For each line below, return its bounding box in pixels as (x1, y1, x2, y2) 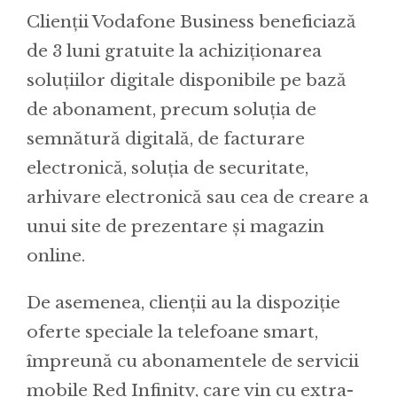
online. (27, 245, 85, 267)
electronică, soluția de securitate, (27, 158, 308, 179)
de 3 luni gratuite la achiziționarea (27, 41, 322, 62)
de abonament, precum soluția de (27, 99, 316, 121)
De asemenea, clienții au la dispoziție (27, 292, 340, 314)
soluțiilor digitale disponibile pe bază (27, 70, 346, 91)
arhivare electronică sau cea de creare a (27, 187, 369, 208)
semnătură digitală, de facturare (27, 128, 305, 150)
